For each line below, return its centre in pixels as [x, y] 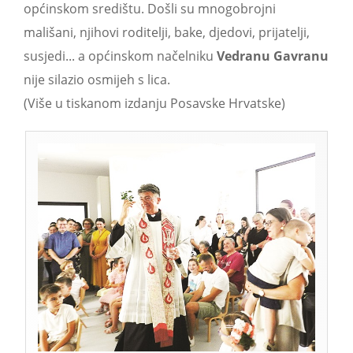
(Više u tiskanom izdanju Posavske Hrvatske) [154, 103]
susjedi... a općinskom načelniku [120, 56]
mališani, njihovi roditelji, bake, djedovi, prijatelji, [167, 32]
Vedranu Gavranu [273, 56]
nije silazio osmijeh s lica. [97, 79]
